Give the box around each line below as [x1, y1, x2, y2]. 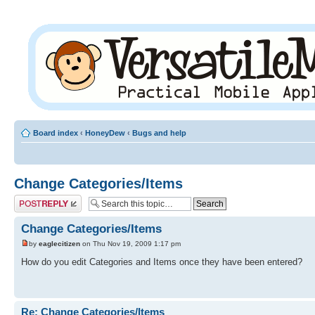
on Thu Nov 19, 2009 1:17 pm [80, 240, 181, 248]
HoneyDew [85, 129, 125, 137]
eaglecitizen [39, 240, 80, 248]
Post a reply [14, 195, 58, 203]
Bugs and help [132, 129, 186, 137]
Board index [33, 129, 78, 137]
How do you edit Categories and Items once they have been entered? [21, 257, 302, 268]
